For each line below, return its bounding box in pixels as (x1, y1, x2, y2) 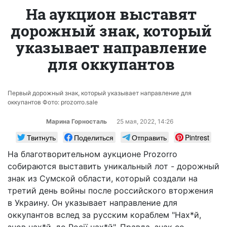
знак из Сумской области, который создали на (8, 173, 198, 183)
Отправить (132, 132, 167, 142)
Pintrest (185, 132, 209, 142)
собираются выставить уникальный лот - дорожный (8, 161, 219, 171)
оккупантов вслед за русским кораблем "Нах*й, (8, 209, 201, 220)
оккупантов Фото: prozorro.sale (8, 98, 98, 106)
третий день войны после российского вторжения (8, 185, 213, 196)
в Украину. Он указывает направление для (8, 197, 177, 208)
